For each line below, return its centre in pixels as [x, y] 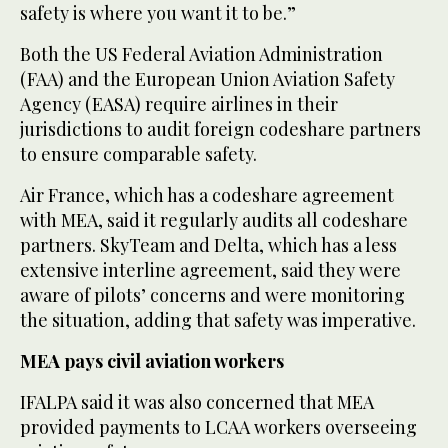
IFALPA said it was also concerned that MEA [197, 402]
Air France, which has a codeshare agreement [207, 195]
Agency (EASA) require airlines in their [179, 104]
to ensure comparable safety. [138, 154]
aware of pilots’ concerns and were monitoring [212, 295]
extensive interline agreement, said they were [210, 270]
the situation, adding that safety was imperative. [218, 320]
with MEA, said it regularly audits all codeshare [214, 220]
